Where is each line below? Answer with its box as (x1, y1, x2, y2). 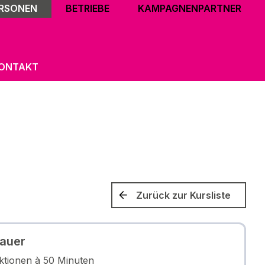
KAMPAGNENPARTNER (138, 2, 241, 14)
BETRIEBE (66, 2, 109, 14)
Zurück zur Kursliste (136, 189, 231, 201)
